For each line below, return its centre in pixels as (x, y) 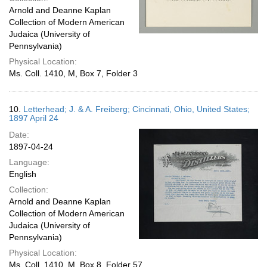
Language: (29, 162)
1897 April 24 (34, 118)
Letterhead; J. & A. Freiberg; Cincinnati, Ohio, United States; (136, 109)
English (23, 174)
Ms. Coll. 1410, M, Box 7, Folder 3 (73, 73)
